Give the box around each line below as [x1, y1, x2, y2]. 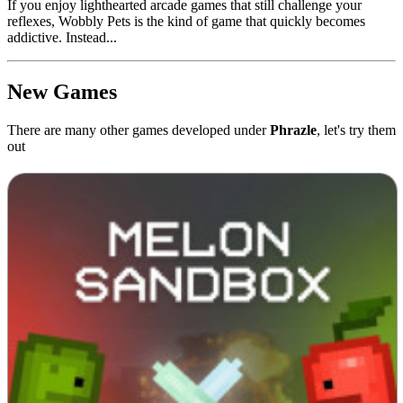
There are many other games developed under [7, 121, 270, 138]
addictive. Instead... [7, 29, 117, 45]
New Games [7, 79, 117, 103]
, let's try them [317, 121, 396, 138]
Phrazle [270, 121, 317, 138]
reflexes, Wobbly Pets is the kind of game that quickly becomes [7, 13, 365, 29]
